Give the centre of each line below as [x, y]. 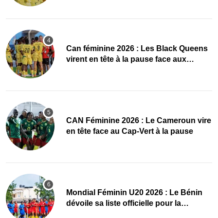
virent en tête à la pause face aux [126, 59]
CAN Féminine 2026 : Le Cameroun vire [139, 120]
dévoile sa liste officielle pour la [124, 203]
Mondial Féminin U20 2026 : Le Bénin [134, 192]
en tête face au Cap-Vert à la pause [130, 131]
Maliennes [85, 70]
